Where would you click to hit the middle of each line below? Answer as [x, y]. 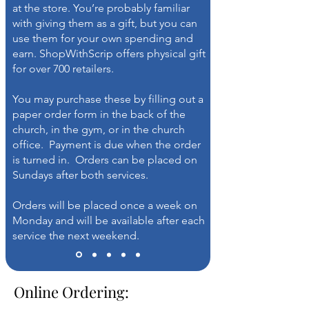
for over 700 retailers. [63, 69]
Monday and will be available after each [109, 220]
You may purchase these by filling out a [108, 99]
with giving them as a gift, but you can [105, 23]
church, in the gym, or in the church [99, 129]
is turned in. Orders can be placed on [105, 160]
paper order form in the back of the [99, 114]
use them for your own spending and [103, 38]
